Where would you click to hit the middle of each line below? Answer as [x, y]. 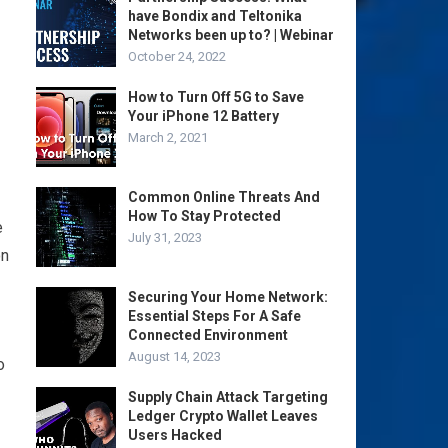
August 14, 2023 [174, 356]
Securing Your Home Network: [228, 297]
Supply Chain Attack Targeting [228, 397]
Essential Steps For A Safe [214, 316]
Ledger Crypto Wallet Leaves [223, 416]
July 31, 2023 [165, 237]
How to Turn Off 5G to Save [216, 97]
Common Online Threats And [224, 197]
